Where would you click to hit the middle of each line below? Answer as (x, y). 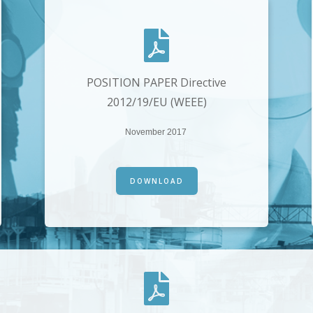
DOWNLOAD (156, 181)
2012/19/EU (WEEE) (156, 102)
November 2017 (156, 132)
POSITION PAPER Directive (156, 83)
